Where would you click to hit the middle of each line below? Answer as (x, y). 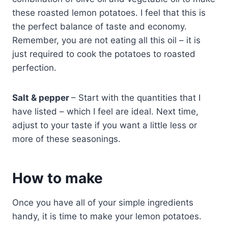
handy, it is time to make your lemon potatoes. (107, 217)
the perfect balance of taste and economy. (99, 27)
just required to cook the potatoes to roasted (104, 54)
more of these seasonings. (66, 139)
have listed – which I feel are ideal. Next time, (105, 112)
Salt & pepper (42, 98)
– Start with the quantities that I (136, 98)
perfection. (34, 68)
